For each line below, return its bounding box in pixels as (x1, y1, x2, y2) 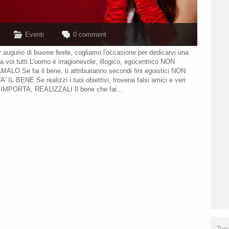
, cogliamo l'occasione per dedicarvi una (71, 49, 189, 57)
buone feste (34, 49, 71, 57)
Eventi (25, 31, 44, 39)
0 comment (73, 31, 107, 39)
